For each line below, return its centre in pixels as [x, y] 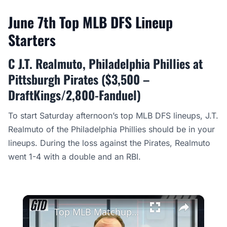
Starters [32, 40]
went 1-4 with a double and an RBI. [74, 157]
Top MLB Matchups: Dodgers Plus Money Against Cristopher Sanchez [135, 212]
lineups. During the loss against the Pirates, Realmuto [109, 143]
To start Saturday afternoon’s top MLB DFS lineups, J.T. [113, 116]
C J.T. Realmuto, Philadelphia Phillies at [105, 63]
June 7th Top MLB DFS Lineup [90, 22]
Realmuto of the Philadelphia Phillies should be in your [111, 129]
